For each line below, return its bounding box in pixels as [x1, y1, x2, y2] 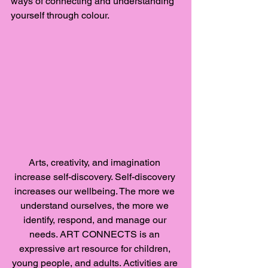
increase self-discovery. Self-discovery [14, 171, 178, 183]
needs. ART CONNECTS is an [29, 229, 162, 240]
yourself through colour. [11, 9, 112, 21]
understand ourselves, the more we [20, 200, 171, 212]
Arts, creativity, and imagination [29, 157, 163, 169]
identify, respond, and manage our [23, 214, 169, 226]
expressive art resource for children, [19, 243, 173, 255]
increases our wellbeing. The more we [14, 185, 177, 197]
